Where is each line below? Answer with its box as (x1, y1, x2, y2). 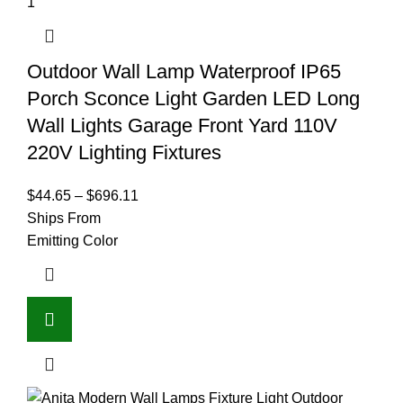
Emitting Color (27, 232, 118, 248)
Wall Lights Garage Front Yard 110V (27, 113, 337, 137)
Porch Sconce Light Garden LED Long (27, 86, 360, 110)
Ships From (27, 210, 101, 226)
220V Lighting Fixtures (27, 140, 221, 164)
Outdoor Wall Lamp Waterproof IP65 (27, 59, 341, 83)
